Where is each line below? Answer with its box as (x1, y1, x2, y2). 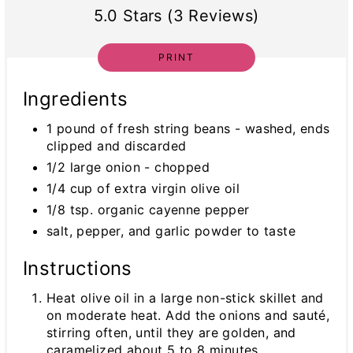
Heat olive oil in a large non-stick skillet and (46, 289, 324, 306)
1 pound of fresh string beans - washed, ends (46, 120, 330, 136)
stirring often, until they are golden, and (46, 324, 296, 340)
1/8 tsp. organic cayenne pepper (46, 201, 250, 217)
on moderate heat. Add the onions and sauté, (46, 307, 330, 323)
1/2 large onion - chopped (46, 158, 210, 175)
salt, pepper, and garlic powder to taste (46, 222, 295, 239)
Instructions (23, 256, 132, 280)
